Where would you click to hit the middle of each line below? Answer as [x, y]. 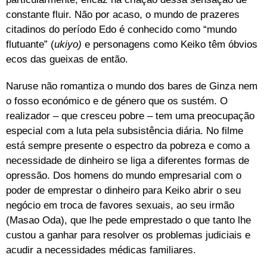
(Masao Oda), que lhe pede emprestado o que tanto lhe [128, 220]
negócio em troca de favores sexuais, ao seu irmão [120, 205]
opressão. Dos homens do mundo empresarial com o [124, 175]
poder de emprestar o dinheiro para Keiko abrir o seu [123, 190]
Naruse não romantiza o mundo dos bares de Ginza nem [132, 86]
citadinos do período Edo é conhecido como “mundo [121, 29]
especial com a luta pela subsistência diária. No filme [125, 131]
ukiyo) [68, 44]
